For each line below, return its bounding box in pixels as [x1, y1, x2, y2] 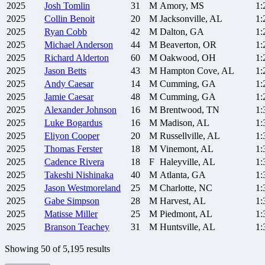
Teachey [78, 222, 109, 232]
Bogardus [66, 118, 102, 128]
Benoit [70, 14, 95, 24]
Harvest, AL [160, 196, 206, 206]
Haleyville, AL [160, 157, 215, 167]
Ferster [77, 144, 102, 154]
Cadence [44, 157, 77, 167]
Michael [44, 40, 75, 50]
